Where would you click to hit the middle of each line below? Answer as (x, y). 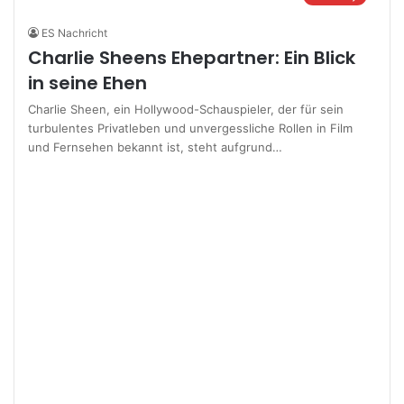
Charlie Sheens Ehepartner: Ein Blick (192, 58)
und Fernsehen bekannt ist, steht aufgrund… (156, 147)
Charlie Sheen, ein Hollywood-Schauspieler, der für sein (186, 110)
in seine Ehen (88, 83)
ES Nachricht (75, 33)
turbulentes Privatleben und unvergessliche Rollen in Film (191, 129)
